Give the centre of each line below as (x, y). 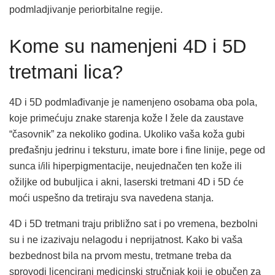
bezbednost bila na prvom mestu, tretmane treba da (120, 256)
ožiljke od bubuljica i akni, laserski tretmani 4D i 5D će (126, 182)
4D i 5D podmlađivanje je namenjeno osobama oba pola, (133, 103)
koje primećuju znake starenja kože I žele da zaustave (126, 118)
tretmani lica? (66, 72)
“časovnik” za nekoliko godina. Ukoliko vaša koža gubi (127, 134)
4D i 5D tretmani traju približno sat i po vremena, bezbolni (134, 224)
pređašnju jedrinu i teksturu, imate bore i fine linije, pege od (137, 150)
